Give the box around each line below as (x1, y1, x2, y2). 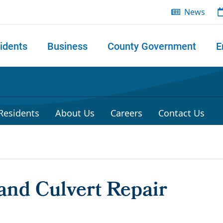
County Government (108, 39, 196, 52)
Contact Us (158, 107, 205, 119)
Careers (111, 107, 142, 119)
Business (47, 39, 88, 52)
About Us (55, 107, 95, 119)
